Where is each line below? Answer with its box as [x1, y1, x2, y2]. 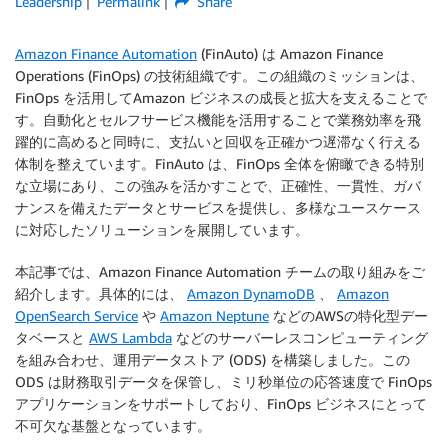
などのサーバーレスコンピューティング [172, 329, 428, 346]
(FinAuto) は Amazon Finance [197, 45, 383, 62]
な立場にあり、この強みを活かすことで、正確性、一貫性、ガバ [15, 177, 421, 194]
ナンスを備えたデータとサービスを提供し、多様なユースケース [15, 199, 421, 216]
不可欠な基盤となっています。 [15, 417, 211, 434]
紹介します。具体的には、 [15, 285, 187, 302]
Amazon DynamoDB [187, 285, 315, 302]
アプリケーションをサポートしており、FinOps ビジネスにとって [15, 395, 427, 412]
